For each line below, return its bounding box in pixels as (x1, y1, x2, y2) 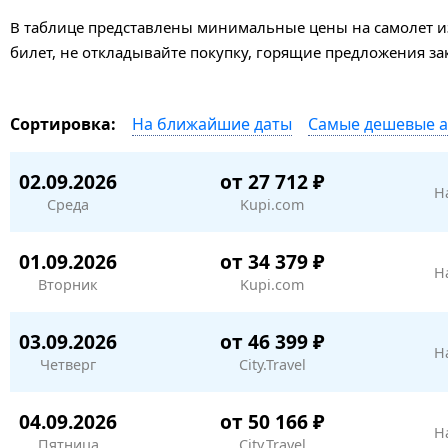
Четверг (40, 354, 96, 374)
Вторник (38, 274, 98, 294)
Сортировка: (10, 113, 116, 135)
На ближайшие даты (132, 112, 292, 135)
